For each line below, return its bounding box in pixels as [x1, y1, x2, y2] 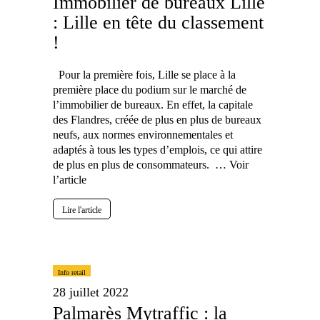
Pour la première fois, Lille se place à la [53, 69, 236, 81]
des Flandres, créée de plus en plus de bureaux [53, 114, 261, 126]
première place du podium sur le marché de [53, 84, 246, 96]
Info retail [58, 269, 86, 276]
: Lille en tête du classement [53, 12, 264, 33]
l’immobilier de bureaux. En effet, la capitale [53, 99, 253, 111]
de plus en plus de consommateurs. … [53, 159, 229, 171]
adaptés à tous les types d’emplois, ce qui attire [53, 144, 262, 156]
